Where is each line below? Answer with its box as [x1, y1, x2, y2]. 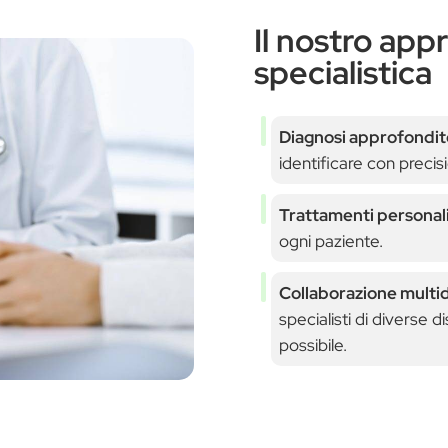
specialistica [253, 50, 432, 94]
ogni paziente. [278, 229, 383, 252]
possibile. [278, 333, 347, 356]
